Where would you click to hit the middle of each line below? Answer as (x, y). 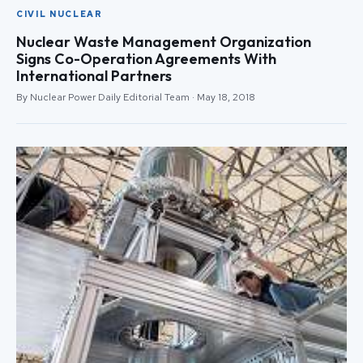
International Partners (94, 75)
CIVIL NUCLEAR (60, 13)
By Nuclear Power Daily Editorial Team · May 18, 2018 (136, 97)
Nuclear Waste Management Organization (164, 41)
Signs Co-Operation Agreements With (146, 58)
